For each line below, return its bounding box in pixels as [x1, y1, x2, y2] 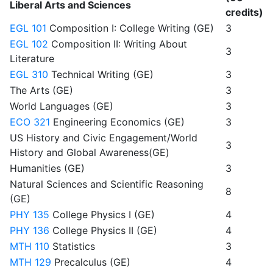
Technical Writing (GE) [48, 68, 154, 80]
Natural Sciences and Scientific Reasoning [10, 178, 204, 190]
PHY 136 [10, 224, 49, 236]
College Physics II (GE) [49, 224, 157, 236]
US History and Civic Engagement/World [10, 132, 197, 144]
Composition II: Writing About [48, 38, 187, 50]
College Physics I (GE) [49, 208, 155, 221]
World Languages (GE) [10, 100, 113, 112]
